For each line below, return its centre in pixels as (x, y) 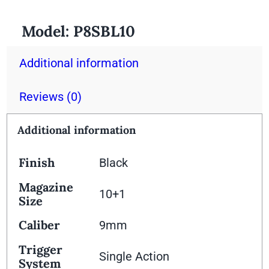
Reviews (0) (51, 97)
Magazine (46, 187)
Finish (37, 163)
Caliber (40, 225)
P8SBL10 (104, 32)
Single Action (134, 257)
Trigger (41, 250)
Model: (48, 32)
